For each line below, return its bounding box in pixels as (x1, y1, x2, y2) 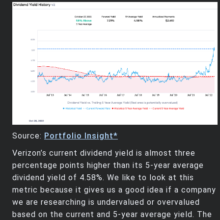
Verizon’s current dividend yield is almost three (12, 148, 195, 158)
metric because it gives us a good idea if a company (12, 185, 216, 195)
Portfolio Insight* (44, 131, 118, 141)
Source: (12, 131, 44, 141)
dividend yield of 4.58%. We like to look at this (12, 173, 194, 183)
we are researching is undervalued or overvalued (12, 197, 200, 207)
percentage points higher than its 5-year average (12, 161, 204, 170)
